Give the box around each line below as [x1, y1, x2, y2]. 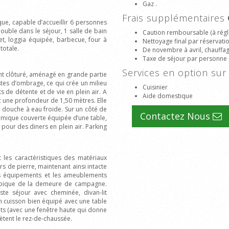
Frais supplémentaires [122, 12, 228, 24]
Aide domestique [143, 91, 193, 100]
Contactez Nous [140, 110, 213, 122]
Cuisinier [143, 83, 168, 91]
